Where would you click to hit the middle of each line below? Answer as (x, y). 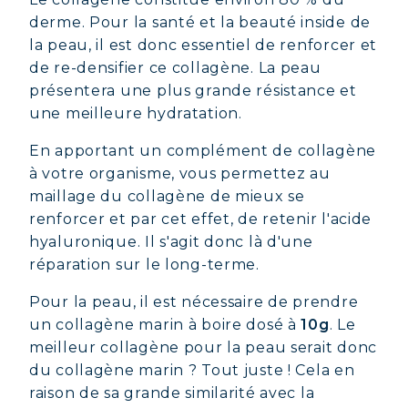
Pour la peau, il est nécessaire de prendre (194, 302)
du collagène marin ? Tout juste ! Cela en (192, 370)
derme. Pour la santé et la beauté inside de (200, 22)
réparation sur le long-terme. (144, 265)
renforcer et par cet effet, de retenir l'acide (201, 219)
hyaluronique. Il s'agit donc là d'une (171, 242)
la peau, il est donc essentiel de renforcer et (204, 45)
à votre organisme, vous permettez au (180, 173)
